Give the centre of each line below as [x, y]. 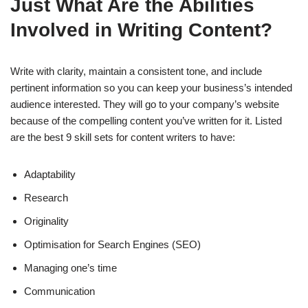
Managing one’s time [70, 268]
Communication [59, 291]
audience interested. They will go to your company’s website [145, 104]
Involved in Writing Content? [141, 30]
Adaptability [50, 175]
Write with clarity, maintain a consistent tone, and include [136, 71]
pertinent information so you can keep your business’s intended [151, 88]
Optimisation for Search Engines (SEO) [112, 245]
